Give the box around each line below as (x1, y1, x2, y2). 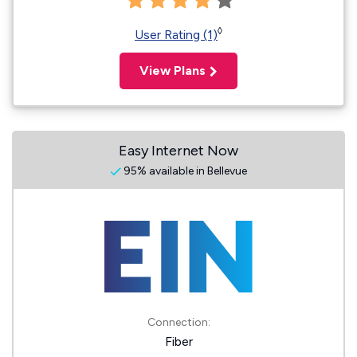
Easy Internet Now (119, 142, 238, 159)
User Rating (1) (135, 27, 218, 42)
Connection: (147, 316, 210, 329)
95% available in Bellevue (121, 164, 247, 178)
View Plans (139, 63, 206, 78)
